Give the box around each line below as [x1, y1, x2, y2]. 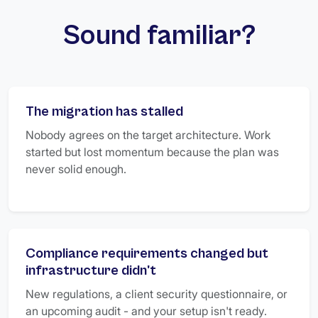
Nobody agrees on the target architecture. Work [26, 128, 270, 142]
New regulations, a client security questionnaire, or [26, 287, 287, 301]
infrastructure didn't [26, 263, 156, 279]
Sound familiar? [62, 19, 256, 52]
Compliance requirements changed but [26, 246, 268, 262]
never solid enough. [26, 162, 126, 176]
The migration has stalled [26, 104, 183, 120]
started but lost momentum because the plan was [26, 145, 279, 159]
